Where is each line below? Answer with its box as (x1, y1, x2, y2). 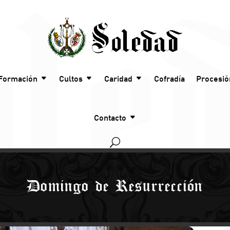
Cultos (59, 73, 83, 84)
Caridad (104, 73, 132, 84)
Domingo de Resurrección (27, 180, 203, 194)
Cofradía (154, 73, 185, 84)
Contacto (93, 112, 126, 123)
